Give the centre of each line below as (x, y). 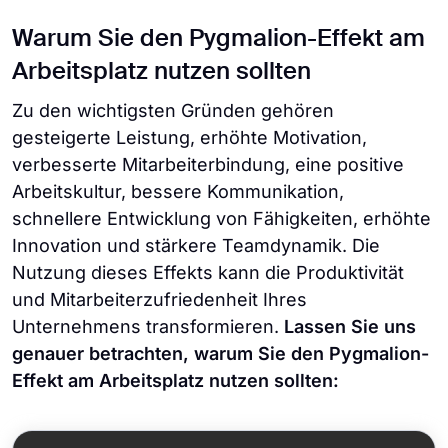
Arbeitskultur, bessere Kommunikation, (178, 192)
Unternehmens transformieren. (145, 327)
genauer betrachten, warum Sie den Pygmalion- (220, 354)
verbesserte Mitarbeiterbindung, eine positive (208, 165)
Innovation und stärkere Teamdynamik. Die (196, 246)
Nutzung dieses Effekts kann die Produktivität (208, 273)
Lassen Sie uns (347, 327)
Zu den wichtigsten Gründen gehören (173, 111)
